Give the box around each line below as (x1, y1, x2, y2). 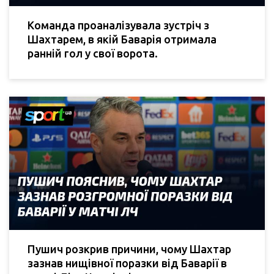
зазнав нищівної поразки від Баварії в (28, 257, 227, 270)
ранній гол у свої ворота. (28, 47, 158, 60)
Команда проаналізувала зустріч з (28, 19, 209, 32)
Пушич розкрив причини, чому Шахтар (28, 243, 231, 256)
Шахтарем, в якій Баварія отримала (28, 33, 217, 46)
